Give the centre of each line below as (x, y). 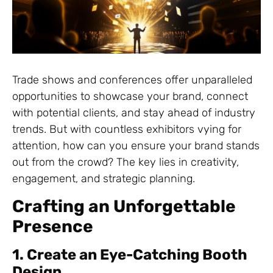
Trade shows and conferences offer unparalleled (132, 80)
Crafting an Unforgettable (124, 206)
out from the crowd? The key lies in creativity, (126, 162)
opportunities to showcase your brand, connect (130, 97)
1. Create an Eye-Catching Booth (130, 254)
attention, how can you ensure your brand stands (136, 146)
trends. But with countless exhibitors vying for (127, 129)
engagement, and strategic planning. (104, 179)
